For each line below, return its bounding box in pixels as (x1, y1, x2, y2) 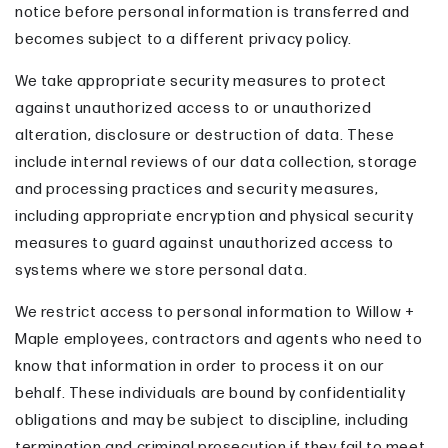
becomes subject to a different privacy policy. (15, 29, 352, 49)
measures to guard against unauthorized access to (15, 233, 394, 253)
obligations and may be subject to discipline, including (15, 410, 410, 430)
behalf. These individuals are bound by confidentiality (15, 383, 406, 403)
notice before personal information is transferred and (15, 2, 410, 22)
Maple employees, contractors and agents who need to (15, 329, 423, 349)
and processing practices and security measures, (15, 179, 379, 199)
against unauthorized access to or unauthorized (15, 98, 372, 118)
